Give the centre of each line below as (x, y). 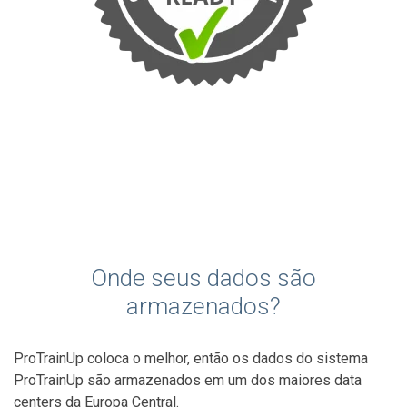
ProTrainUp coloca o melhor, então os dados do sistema (191, 358)
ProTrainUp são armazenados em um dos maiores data (188, 380)
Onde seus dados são (203, 278)
